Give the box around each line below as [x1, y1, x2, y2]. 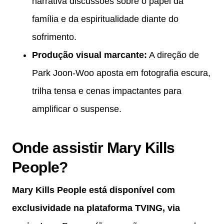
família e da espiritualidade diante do [32, 14, 178, 24]
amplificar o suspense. [32, 104, 121, 114]
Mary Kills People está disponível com [12, 185, 175, 195]
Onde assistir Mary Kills [12, 139, 175, 156]
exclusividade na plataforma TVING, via [12, 203, 180, 213]
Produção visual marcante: [32, 50, 147, 60]
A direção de [147, 50, 199, 60]
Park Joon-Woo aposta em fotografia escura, [32, 68, 210, 78]
